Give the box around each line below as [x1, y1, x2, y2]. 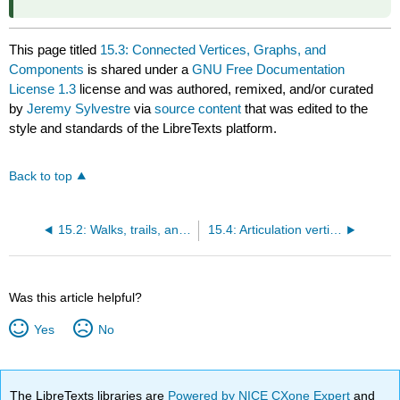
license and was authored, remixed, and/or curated [76, 81, 374, 97]
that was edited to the [241, 101, 369, 117]
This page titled [9, 42, 101, 58]
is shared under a [84, 62, 193, 78]
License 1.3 [9, 81, 77, 97]
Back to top [9, 170, 73, 184]
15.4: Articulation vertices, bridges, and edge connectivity [329, 223, 342, 237]
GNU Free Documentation [192, 62, 346, 78]
